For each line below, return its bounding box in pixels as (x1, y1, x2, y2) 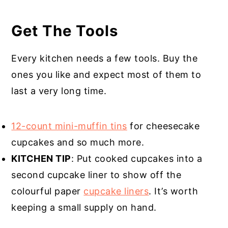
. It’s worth (149, 186, 198, 197)
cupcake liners (83, 186, 149, 197)
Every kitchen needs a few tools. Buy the (11, 53, 198, 64)
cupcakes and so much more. (11, 137, 145, 148)
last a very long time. (11, 85, 107, 97)
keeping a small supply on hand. (11, 202, 157, 213)
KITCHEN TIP (11, 153, 71, 164)
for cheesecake (127, 121, 200, 132)
